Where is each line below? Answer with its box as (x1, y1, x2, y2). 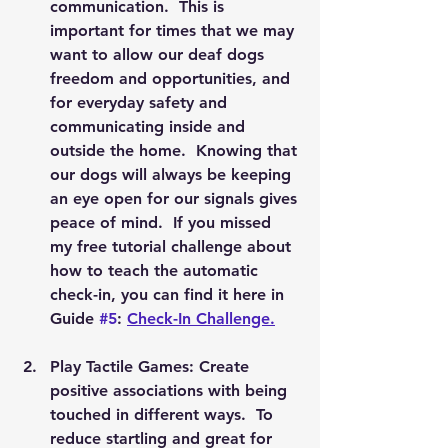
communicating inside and (50, 117, 250, 136)
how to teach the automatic (50, 261, 263, 280)
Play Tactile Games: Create (50, 357, 254, 376)
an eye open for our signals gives (50, 189, 302, 208)
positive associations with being (50, 381, 292, 400)
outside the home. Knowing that (50, 141, 302, 160)
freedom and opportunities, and (50, 69, 295, 88)
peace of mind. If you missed (50, 213, 276, 232)
